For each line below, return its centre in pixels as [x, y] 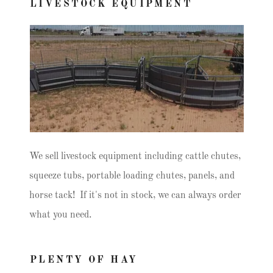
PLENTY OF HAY [84, 260]
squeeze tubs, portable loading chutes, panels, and [132, 176]
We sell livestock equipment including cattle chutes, [135, 157]
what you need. [60, 215]
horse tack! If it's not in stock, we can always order [135, 196]
